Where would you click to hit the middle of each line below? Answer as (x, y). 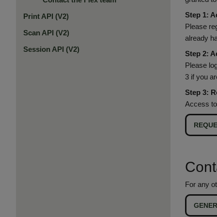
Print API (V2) (46, 16)
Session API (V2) (51, 49)
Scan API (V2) (46, 33)
